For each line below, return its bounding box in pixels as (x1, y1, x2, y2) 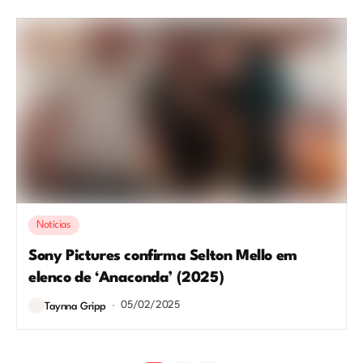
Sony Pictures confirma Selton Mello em (28, 249, 297, 263)
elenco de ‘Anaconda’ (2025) (28, 271, 224, 285)
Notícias (36, 220, 71, 230)
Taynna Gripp (45, 301, 106, 312)
